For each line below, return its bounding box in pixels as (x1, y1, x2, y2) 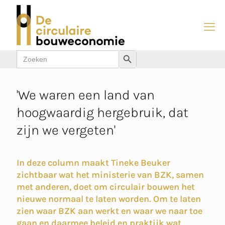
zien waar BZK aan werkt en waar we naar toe (17, 205, 202, 216)
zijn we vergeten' (17, 122, 116, 138)
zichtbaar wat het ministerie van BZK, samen (17, 169, 204, 180)
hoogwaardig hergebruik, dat (17, 104, 188, 121)
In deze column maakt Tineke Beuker (17, 157, 170, 168)
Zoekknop (127, 53, 163, 63)
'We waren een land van (17, 87, 155, 103)
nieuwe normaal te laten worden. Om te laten (17, 193, 201, 204)
